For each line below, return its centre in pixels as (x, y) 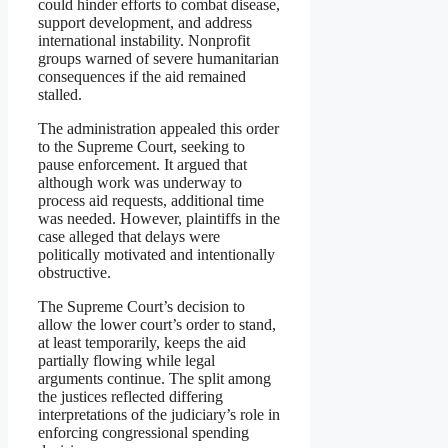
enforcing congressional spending (143, 433)
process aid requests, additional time (151, 201)
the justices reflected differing (130, 397)
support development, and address (145, 23)
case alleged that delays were (129, 237)
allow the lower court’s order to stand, (157, 325)
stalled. (60, 95)
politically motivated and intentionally (156, 255)
